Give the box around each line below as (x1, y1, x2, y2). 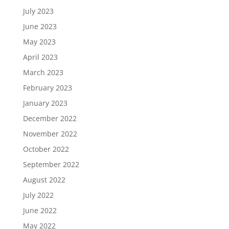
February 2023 (22, 83, 72, 93)
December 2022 (22, 113, 77, 124)
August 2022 (22, 175, 65, 185)
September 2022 (22, 159, 79, 170)
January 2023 (22, 98, 67, 108)
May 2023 (22, 37, 56, 47)
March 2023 (22, 67, 63, 78)
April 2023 (22, 52, 58, 62)
